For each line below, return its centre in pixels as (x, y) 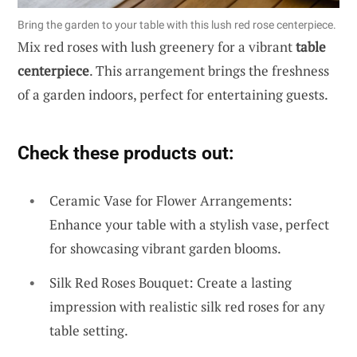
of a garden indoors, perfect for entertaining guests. (173, 94)
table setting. (89, 331)
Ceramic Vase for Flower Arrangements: (171, 200)
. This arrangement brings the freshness (209, 70)
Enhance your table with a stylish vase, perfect (189, 224)
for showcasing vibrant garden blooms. (165, 248)
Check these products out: (126, 153)
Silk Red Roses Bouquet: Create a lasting (171, 283)
